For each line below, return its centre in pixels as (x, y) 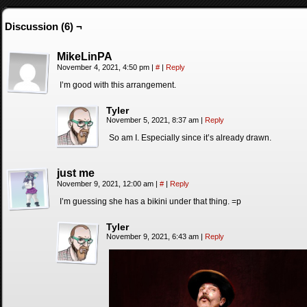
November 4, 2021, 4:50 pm (104, 67)
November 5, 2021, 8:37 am (153, 120)
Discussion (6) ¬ (44, 26)
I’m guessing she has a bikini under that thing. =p (150, 201)
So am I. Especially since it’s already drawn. (190, 138)
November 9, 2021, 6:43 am (153, 236)
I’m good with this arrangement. (118, 85)
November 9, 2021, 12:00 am (106, 184)
